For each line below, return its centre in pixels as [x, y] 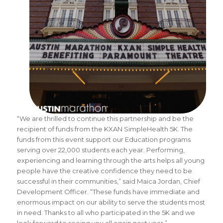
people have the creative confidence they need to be [104, 171]
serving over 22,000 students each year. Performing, [101, 150]
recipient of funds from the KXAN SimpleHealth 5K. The [105, 129]
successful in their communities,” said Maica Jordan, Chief [108, 181]
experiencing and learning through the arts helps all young [111, 161]
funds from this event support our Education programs [104, 140]
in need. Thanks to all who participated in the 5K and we [106, 213]
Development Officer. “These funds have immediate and [108, 192]
